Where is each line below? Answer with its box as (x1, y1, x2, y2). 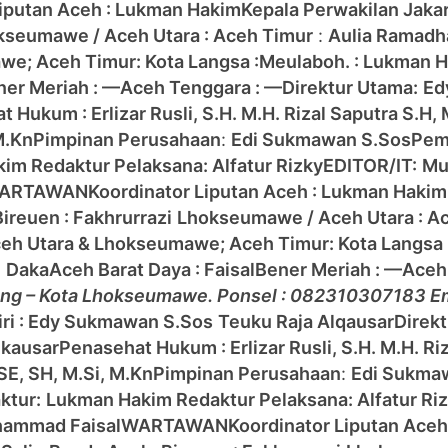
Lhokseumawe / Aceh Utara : (177, 207, 427, 229)
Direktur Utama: (282, 77, 418, 99)
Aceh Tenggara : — (120, 77, 282, 99)
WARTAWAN (121, 415, 228, 437)
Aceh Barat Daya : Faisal (49, 259, 255, 281)
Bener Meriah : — (255, 259, 402, 281)
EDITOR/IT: (323, 155, 417, 177)
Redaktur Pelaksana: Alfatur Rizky (31, 155, 323, 177)
